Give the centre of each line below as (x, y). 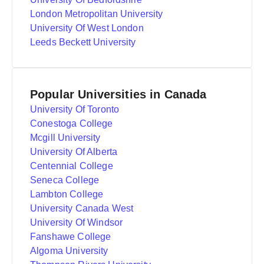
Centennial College (72, 166)
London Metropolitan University (97, 14)
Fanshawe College (71, 237)
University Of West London (87, 28)
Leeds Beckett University (83, 42)
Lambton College (67, 194)
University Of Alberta (74, 152)
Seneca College (65, 180)
